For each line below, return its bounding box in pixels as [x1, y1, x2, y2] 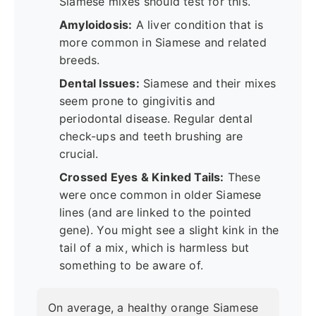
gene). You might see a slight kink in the [59, 222, 279, 237]
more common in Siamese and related [59, 35, 267, 49]
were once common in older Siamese [59, 187, 262, 202]
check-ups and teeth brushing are [59, 128, 243, 143]
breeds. [59, 52, 100, 67]
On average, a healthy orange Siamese [48, 300, 259, 315]
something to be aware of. [59, 257, 203, 272]
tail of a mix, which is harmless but [59, 240, 250, 255]
